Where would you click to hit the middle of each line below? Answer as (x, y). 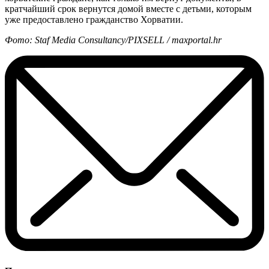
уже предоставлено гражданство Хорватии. (94, 19)
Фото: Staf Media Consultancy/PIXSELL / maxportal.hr (113, 40)
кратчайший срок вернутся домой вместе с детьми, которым (128, 8)
